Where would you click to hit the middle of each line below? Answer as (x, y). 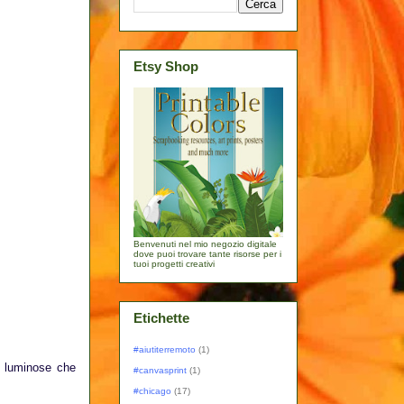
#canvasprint (160, 370)
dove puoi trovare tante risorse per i (207, 254)
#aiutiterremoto (165, 349)
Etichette (161, 318)
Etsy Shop (166, 66)
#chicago (152, 390)
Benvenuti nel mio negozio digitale (205, 244)
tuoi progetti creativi (174, 264)
